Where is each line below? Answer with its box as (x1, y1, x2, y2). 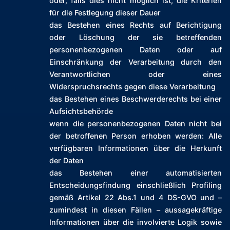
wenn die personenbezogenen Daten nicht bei (49, 119, 222, 128)
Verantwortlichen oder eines (49, 70, 222, 79)
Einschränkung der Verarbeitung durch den (49, 57, 222, 67)
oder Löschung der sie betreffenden (49, 33, 222, 42)
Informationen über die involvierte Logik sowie (49, 218, 222, 227)
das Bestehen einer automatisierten (49, 168, 222, 178)
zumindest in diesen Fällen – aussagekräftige (49, 205, 222, 215)
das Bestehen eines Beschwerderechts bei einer (49, 94, 222, 104)
